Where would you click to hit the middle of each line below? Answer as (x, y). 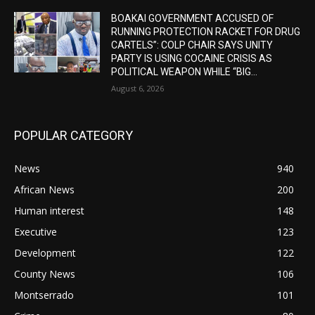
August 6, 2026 (138, 89)
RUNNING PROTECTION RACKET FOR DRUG (206, 32)
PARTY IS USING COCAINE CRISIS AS (192, 59)
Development (45, 253)
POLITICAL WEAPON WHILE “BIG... (185, 72)
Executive (36, 232)
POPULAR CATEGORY (73, 136)
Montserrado (44, 295)
